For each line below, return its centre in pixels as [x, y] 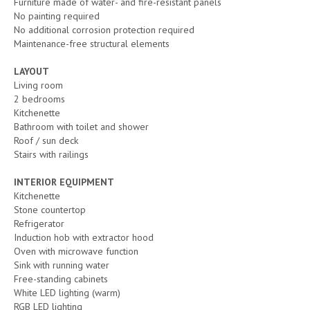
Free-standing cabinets [61, 279]
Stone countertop [50, 209]
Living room [38, 85]
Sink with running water [62, 265]
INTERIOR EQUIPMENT [64, 182]
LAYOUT [31, 71]
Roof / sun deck [46, 140]
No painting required [57, 16]
